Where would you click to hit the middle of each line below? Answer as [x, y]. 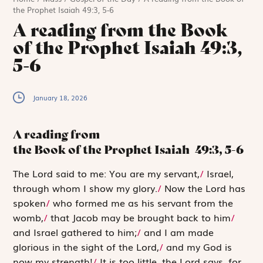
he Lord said [48, 173]
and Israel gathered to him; [75, 232]
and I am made [178, 232]
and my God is [198, 246]
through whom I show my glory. [85, 188]
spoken [30, 202]
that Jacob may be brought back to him [139, 217]
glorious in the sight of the [75, 246]
